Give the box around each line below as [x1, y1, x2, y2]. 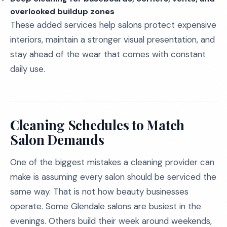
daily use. [10, 63, 45, 74]
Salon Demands [10, 131, 104, 148]
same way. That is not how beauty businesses [10, 186, 188, 197]
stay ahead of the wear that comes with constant [10, 49, 206, 60]
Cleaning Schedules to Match [10, 116, 184, 134]
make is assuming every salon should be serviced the [10, 171, 216, 182]
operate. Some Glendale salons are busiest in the [10, 201, 201, 212]
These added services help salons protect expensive [10, 19, 216, 30]
